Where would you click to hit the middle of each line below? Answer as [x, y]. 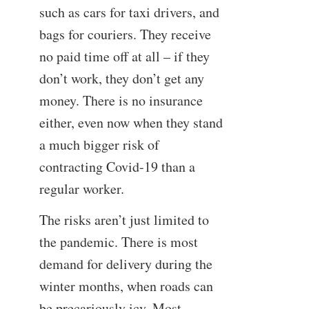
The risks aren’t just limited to [124, 220]
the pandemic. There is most [118, 242]
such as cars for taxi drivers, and [129, 12]
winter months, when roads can [126, 286]
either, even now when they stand [131, 122]
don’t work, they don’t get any [121, 78]
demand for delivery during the [126, 264]
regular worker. [81, 188]
